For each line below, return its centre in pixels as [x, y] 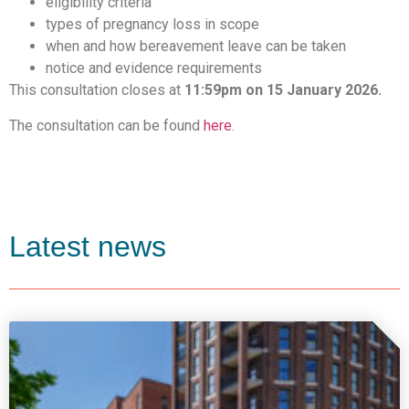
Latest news [88, 246]
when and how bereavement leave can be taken [196, 47]
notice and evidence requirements [154, 68]
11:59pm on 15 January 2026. [283, 90]
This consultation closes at [97, 90]
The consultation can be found [106, 125]
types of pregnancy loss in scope [152, 25]
